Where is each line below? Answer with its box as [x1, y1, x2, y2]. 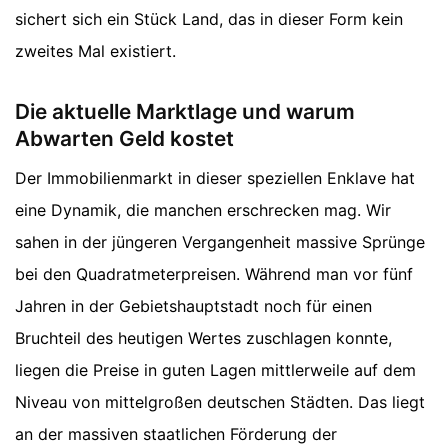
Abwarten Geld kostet [15, 125, 234, 151]
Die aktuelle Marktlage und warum [15, 98, 355, 124]
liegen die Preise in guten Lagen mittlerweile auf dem [15, 360, 416, 381]
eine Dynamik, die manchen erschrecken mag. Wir [15, 200, 391, 221]
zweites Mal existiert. [15, 40, 176, 61]
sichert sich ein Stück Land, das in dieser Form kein [15, 8, 403, 29]
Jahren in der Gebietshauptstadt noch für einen [15, 296, 372, 317]
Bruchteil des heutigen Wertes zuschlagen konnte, [15, 328, 392, 349]
